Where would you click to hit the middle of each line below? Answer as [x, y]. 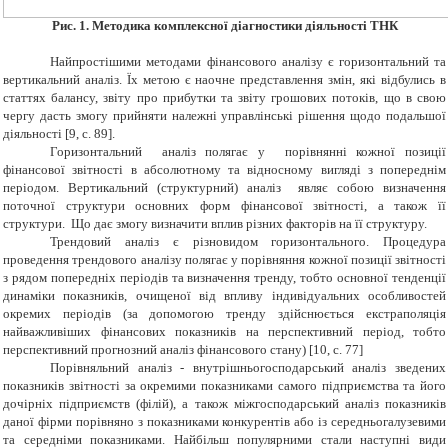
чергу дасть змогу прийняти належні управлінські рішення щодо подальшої [224, 116]
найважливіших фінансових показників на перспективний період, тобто [224, 332]
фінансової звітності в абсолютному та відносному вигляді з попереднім [224, 170]
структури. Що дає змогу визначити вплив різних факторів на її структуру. [215, 224]
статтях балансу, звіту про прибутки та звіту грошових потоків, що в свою [224, 98]
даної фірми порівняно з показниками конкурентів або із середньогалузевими [224, 422]
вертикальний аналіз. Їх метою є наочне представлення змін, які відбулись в [224, 80]
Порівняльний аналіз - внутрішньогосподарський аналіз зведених [248, 368]
